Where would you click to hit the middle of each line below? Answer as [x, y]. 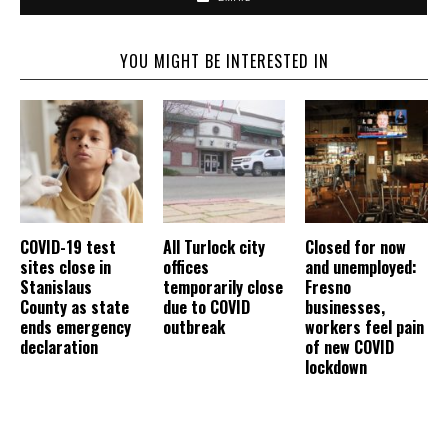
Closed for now [356, 246]
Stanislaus [56, 286]
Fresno [328, 286]
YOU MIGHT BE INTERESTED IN [224, 61]
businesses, [345, 306]
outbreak [193, 326]
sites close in [65, 266]
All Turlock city [213, 246]
